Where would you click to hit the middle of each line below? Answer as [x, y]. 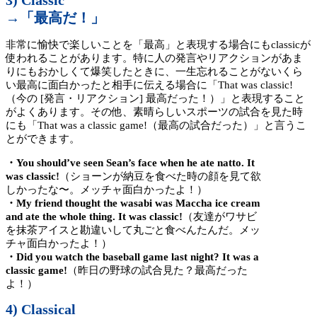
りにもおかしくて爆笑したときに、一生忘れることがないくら [154, 72]
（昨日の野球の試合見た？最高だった [157, 271]
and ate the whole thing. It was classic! [94, 217]
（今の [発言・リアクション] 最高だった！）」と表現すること [155, 99]
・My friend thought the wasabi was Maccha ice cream [133, 203]
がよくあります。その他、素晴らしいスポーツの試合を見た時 [154, 112]
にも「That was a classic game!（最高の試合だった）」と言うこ [156, 126]
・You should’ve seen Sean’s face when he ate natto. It [130, 163]
